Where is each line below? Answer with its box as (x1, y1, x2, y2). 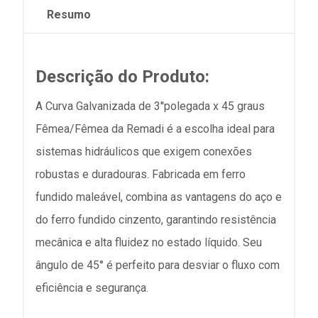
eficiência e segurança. (35, 280, 148, 295)
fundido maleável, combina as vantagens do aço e (35, 190, 282, 204)
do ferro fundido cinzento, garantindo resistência (35, 212, 276, 226)
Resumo (47, 7, 91, 21)
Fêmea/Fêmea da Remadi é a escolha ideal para (35, 121, 275, 136)
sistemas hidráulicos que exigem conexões (35, 144, 252, 158)
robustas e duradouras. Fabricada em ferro (35, 167, 246, 181)
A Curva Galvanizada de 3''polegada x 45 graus (35, 99, 265, 113)
